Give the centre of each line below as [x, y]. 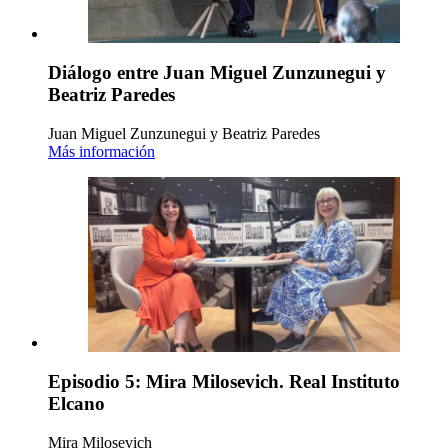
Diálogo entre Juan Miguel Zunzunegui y [217, 72]
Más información [101, 151]
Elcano [76, 403]
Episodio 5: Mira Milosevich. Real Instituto [224, 381]
